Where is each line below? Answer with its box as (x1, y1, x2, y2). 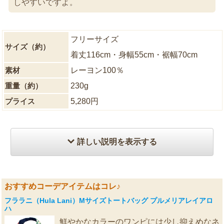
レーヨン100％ (70, 66, 124, 75)
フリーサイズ (70, 35, 118, 44)
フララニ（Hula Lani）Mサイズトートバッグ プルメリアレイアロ (4, 196, 213, 205)
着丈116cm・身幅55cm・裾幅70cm (70, 50, 197, 59)
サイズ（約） (4, 42, 50, 51)
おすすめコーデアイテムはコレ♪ (4, 181, 120, 190)
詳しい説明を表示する (75, 137, 157, 146)
